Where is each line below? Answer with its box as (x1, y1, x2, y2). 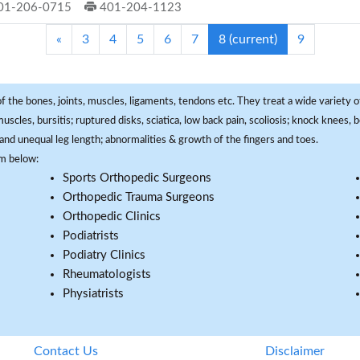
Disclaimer (264, 345, 325, 358)
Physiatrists (63, 288, 124, 300)
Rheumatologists (63, 268, 151, 280)
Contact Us (33, 345, 98, 358)
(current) (228, 33, 277, 46)
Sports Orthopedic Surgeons (63, 172, 211, 184)
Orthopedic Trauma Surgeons (63, 191, 215, 203)
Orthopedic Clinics (63, 211, 161, 223)
